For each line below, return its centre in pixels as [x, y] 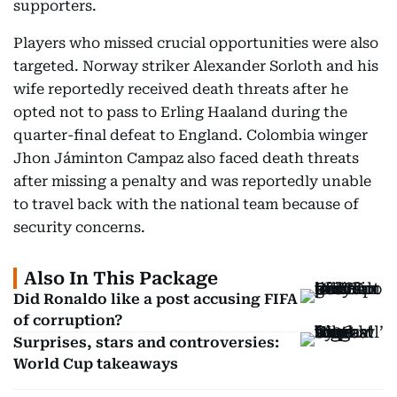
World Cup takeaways [96, 364]
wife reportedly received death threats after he [181, 89]
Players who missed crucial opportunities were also [196, 43]
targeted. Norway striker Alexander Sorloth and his [196, 66]
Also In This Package [121, 278]
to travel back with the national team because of [186, 204]
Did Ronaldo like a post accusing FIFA [156, 299]
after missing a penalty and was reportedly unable [192, 181]
